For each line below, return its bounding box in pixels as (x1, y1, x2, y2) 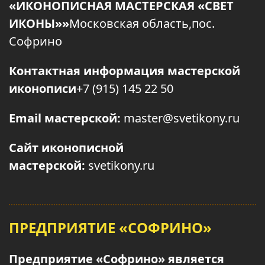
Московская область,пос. (69, 15, 215, 31)
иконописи (9, 80, 76, 96)
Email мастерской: (9, 110, 121, 126)
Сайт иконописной (9, 140, 124, 156)
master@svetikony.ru (121, 110, 240, 126)
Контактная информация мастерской (9, 63, 240, 79)
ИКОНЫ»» (9, 15, 69, 31)
